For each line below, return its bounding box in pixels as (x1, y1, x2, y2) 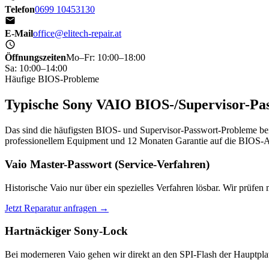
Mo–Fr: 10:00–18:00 (66, 52, 145, 63)
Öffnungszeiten (5, 52, 66, 63)
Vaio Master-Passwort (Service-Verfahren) (5, 157, 210, 171)
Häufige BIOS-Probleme (5, 74, 99, 85)
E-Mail (5, 28, 33, 39)
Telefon (5, 4, 35, 15)
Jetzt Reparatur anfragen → (5, 202, 109, 213)
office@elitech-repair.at (33, 28, 121, 39)
